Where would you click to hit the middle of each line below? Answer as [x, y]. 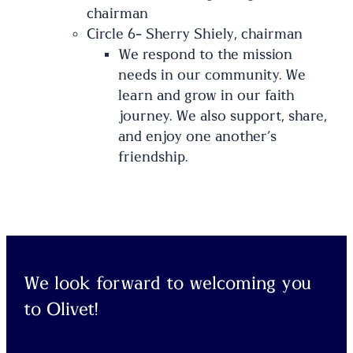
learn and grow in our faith [207, 96]
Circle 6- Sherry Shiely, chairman [195, 35]
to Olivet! [61, 310]
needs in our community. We [212, 76]
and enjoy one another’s [198, 137]
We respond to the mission [206, 55]
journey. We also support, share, [223, 117]
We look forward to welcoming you [168, 284]
